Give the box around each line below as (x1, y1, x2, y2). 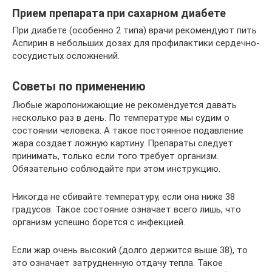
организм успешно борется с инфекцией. (12, 216, 185, 228)
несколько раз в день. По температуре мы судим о (12, 112, 229, 123)
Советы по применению (12, 79, 146, 93)
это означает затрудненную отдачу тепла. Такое (12, 257, 223, 268)
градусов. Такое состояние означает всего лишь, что (12, 203, 241, 215)
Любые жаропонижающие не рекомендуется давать (12, 99, 237, 110)
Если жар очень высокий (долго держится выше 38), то (12, 244, 248, 256)
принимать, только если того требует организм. (12, 150, 219, 161)
